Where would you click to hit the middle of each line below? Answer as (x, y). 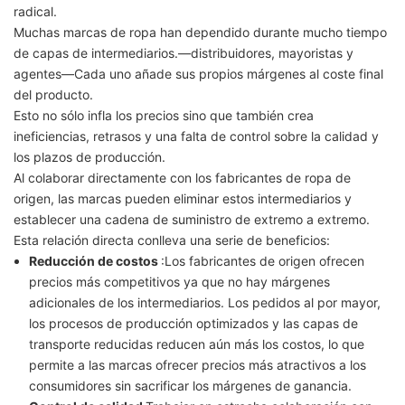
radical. (35, 12)
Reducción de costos (94, 261)
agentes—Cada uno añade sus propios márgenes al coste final (198, 74)
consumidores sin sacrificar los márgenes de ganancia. (190, 386)
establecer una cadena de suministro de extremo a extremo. (192, 220)
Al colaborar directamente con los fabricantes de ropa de (182, 178)
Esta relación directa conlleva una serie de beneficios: (172, 240)
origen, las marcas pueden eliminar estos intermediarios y (183, 199)
